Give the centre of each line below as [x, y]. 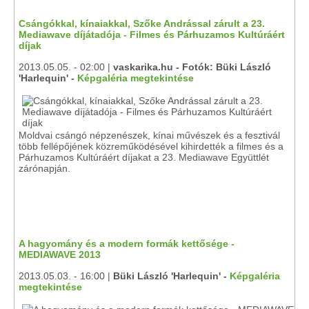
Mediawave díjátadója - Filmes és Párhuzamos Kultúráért [152, 34]
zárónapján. [44, 168]
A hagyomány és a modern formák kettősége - [127, 243]
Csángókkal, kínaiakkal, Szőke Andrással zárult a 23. [142, 23]
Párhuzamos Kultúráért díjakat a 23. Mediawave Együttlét [144, 157]
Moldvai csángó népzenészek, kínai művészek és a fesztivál [149, 135]
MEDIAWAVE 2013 [60, 255]
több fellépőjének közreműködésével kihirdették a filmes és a [151, 146]
